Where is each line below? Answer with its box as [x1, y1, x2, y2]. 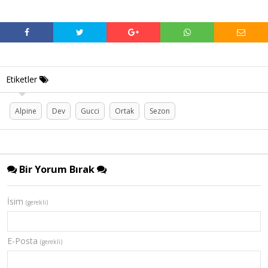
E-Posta [7, 234, 40, 246]
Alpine [15, 105, 36, 116]
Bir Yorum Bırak [17, 162, 97, 176]
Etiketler [6, 73, 39, 85]
